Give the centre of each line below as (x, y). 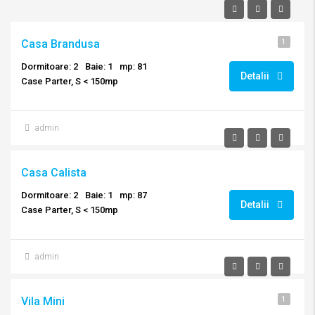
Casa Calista (54, 173)
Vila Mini (43, 301)
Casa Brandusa (60, 44)
